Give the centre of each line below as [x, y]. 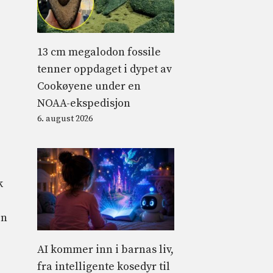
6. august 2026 [65, 119]
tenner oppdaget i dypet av [105, 69]
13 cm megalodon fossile [99, 52]
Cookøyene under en [89, 86]
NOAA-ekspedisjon [84, 103]
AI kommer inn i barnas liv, [105, 249]
